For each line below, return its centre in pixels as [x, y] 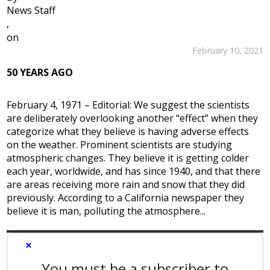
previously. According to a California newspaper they [126, 198]
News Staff [31, 11]
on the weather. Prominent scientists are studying [120, 145]
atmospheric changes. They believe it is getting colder [128, 158]
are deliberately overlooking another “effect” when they [133, 118]
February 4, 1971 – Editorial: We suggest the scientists [128, 105]
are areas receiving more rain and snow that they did [126, 185]
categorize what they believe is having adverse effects [128, 132]
